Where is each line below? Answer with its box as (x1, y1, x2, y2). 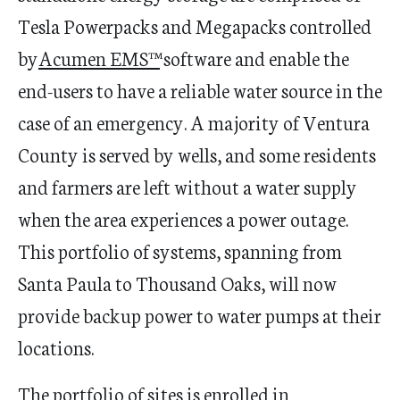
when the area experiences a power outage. (18, 204, 348, 232)
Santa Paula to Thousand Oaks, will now (18, 269, 337, 296)
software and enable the (160, 44, 349, 71)
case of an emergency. (18, 108, 190, 136)
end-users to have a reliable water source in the (18, 76, 382, 104)
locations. (18, 333, 97, 361)
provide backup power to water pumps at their (18, 301, 381, 329)
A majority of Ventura (190, 108, 370, 136)
